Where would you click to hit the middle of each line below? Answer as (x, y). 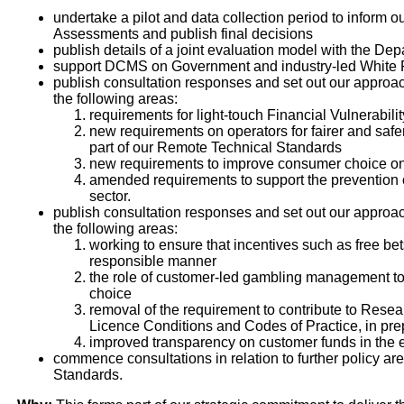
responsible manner (152, 262)
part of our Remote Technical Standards (215, 148)
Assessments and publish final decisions (183, 34)
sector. (110, 197)
